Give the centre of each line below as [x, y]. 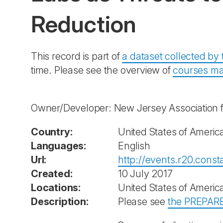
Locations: [56, 188]
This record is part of [77, 56]
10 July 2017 [145, 174]
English [134, 146]
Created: [52, 174]
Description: [60, 202]
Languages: [58, 146]
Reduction [84, 24]
